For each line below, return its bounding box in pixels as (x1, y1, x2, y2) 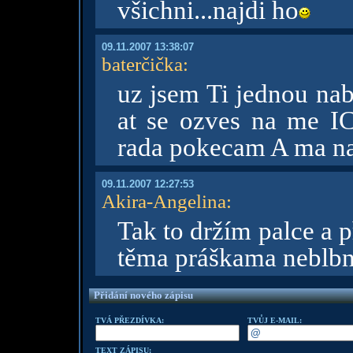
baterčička (101, 53, 183, 75)
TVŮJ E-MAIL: (247, 316, 302, 325)
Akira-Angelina (101, 190, 226, 212)
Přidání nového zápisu (93, 289, 193, 301)
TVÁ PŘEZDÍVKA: (95, 316, 164, 325)
